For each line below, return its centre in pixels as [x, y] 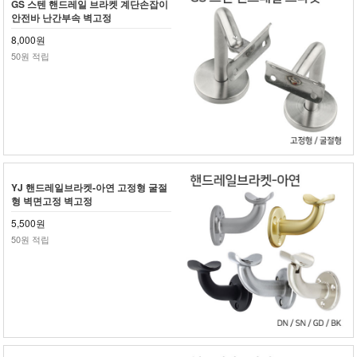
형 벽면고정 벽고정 [52, 200]
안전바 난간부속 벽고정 [62, 18]
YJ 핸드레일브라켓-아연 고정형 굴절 [90, 187]
